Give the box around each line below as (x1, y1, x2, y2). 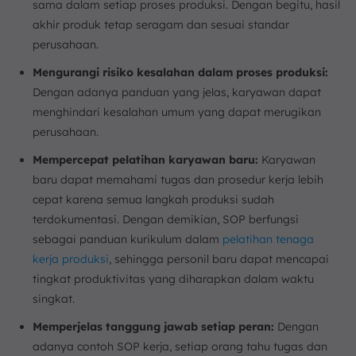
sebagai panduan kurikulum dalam (33, 231, 222, 246)
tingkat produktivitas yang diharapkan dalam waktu (33, 271, 314, 286)
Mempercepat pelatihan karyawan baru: (33, 152, 258, 167)
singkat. (33, 291, 75, 306)
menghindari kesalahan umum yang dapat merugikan (33, 104, 321, 119)
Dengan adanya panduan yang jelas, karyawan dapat (33, 84, 321, 99)
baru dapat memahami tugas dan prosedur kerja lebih (33, 172, 323, 187)
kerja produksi (33, 251, 109, 266)
